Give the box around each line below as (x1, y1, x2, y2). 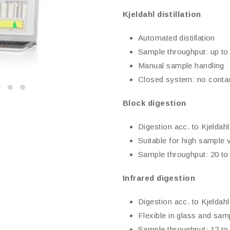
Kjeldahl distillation (123, 10, 201, 18)
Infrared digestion (123, 174, 196, 182)
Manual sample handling (138, 61, 224, 70)
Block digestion (123, 99, 186, 107)
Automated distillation (138, 33, 215, 42)
